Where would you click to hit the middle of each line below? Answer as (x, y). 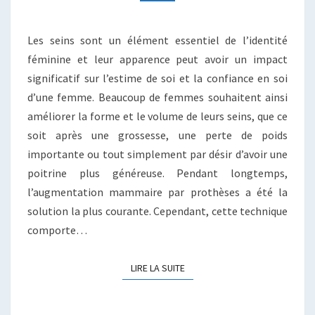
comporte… (57, 230)
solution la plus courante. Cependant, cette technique (157, 211)
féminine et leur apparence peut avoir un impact (157, 59)
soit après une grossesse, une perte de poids (157, 135)
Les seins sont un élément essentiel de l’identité (157, 40)
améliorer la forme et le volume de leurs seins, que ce (157, 116)
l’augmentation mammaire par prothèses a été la (157, 192)
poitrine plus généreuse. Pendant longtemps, (157, 173)
